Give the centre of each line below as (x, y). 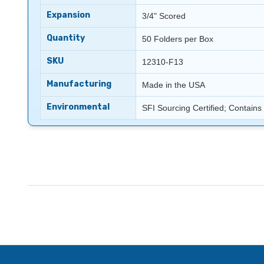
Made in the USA (174, 85)
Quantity (66, 38)
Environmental (78, 107)
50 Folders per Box (178, 39)
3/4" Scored (164, 16)
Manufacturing (79, 84)
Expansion (68, 15)
